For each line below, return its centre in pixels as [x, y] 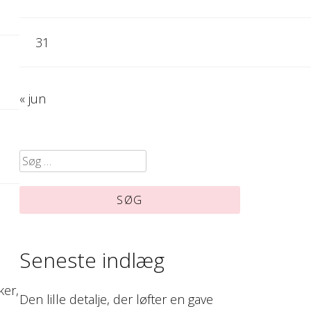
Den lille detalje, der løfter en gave [117, 300]
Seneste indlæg [92, 260]
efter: [45, 183]
